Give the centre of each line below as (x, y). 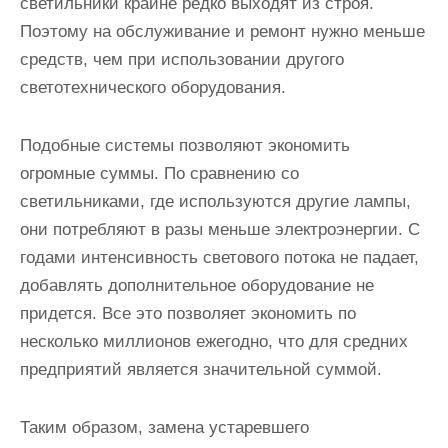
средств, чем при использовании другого (182, 59)
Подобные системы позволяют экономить (185, 145)
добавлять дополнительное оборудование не (197, 285)
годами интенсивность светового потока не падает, (219, 257)
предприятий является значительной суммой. (201, 369)
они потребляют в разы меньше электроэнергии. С (220, 229)
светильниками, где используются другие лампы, (215, 201)
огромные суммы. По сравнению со (159, 173)
